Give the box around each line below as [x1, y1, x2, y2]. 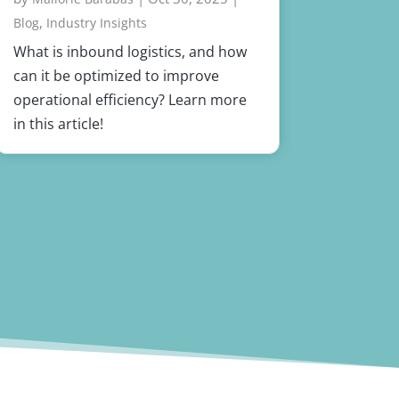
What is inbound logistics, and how [12, 42, 247, 62]
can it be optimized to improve [12, 66, 219, 86]
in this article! [12, 114, 103, 134]
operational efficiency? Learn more [12, 90, 247, 110]
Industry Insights [45, 14, 147, 32]
